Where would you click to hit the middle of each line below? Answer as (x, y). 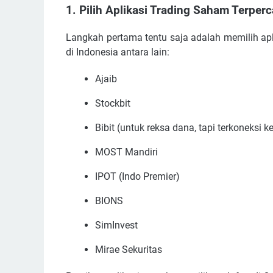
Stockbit (113, 103)
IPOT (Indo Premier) (137, 176)
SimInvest (116, 225)
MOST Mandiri (126, 152)
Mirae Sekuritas (129, 249)
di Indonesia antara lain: (118, 52)
